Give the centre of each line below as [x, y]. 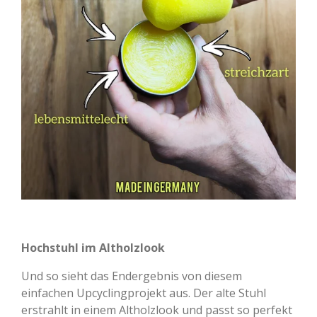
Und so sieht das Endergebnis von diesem [132, 276]
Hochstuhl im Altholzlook [93, 248]
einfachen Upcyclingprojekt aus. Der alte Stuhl [144, 293]
